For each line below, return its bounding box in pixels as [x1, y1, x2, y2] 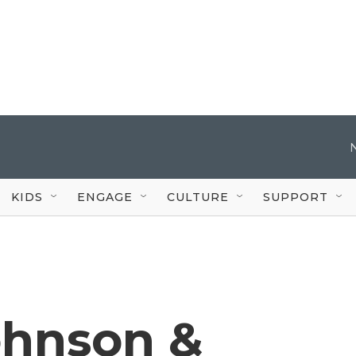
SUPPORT [263, 189, 328, 204]
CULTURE [167, 189, 229, 204]
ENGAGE [77, 189, 133, 204]
